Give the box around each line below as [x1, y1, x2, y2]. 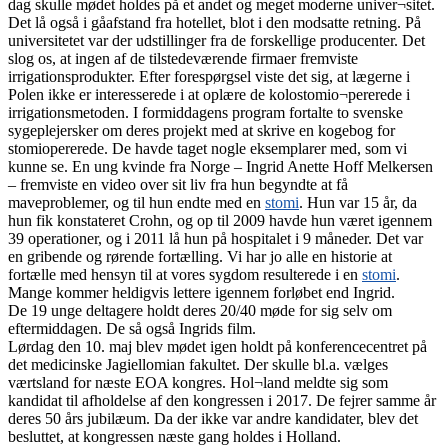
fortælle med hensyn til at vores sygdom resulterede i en [8, 266, 362, 284]
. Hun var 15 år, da [299, 194, 417, 212]
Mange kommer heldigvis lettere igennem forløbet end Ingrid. [8, 284, 395, 302]
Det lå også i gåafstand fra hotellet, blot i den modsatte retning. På [8, 14, 421, 32]
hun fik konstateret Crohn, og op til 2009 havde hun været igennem [8, 212, 432, 230]
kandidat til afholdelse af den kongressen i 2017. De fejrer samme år [8, 392, 436, 410]
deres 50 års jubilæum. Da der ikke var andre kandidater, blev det [8, 410, 418, 428]
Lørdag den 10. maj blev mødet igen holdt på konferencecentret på [8, 338, 427, 356]
